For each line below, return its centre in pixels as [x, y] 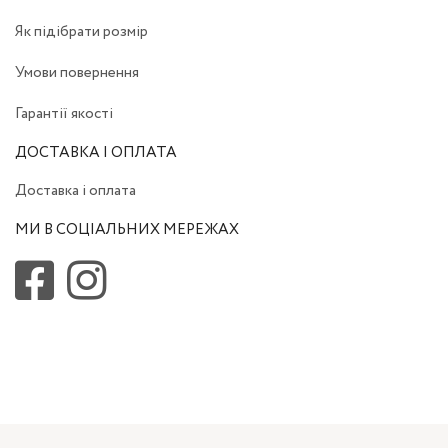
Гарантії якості [64, 114]
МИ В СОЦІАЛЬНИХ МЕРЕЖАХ [127, 230]
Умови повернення [77, 73]
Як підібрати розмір [81, 32]
